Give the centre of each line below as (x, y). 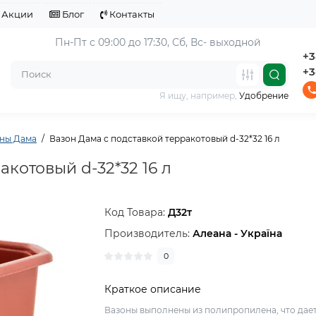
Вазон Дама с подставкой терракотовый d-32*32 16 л (165, 139)
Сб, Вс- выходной (217, 42)
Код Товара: (136, 212)
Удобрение (264, 95)
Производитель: (149, 233)
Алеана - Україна (238, 233)
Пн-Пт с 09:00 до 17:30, (114, 42)
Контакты (131, 14)
